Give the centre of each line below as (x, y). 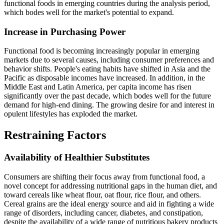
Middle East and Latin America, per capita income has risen (98, 87)
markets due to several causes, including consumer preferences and (109, 60)
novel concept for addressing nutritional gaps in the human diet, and (110, 186)
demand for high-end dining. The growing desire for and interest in (109, 105)
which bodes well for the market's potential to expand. (89, 12)
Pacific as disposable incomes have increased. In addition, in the (104, 78)
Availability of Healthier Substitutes (77, 157)
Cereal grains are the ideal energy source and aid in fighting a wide (109, 204)
